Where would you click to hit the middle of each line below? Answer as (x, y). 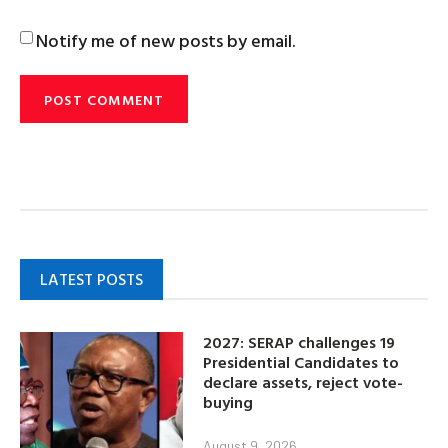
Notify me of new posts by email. (165, 40)
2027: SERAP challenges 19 (299, 342)
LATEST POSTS (91, 278)
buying (228, 402)
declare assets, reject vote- (303, 382)
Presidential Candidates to (301, 362)
